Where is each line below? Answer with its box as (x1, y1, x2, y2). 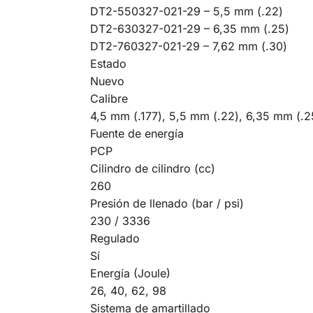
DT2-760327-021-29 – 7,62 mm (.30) (89, 38, 287, 53)
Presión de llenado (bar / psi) (89, 196, 244, 210)
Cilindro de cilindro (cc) (89, 161, 215, 175)
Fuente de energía (89, 126, 184, 140)
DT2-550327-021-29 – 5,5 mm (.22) (89, 3, 283, 18)
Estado (89, 56, 126, 71)
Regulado (89, 231, 140, 245)
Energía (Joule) (89, 265, 170, 280)
